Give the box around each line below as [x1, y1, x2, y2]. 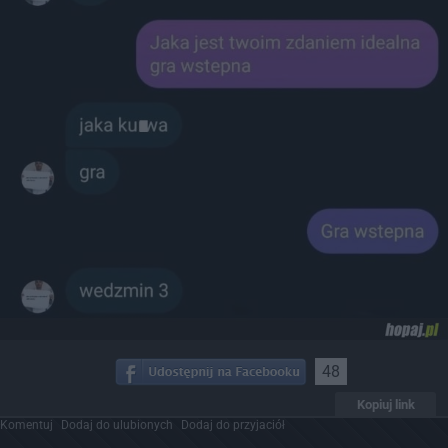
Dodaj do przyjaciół [181, 417, 285, 432]
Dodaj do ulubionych [61, 417, 173, 432]
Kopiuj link [356, 396, 415, 412]
